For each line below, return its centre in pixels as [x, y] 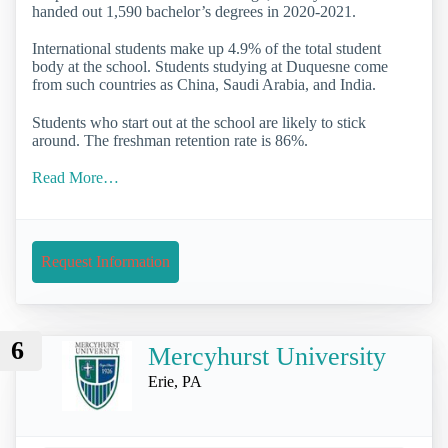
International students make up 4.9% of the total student [206, 49]
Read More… [75, 177]
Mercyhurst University [267, 357]
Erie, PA [175, 382]
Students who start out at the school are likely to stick [199, 122]
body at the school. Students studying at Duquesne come [210, 67]
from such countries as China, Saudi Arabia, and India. [204, 85]
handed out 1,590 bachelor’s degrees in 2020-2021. [194, 12]
